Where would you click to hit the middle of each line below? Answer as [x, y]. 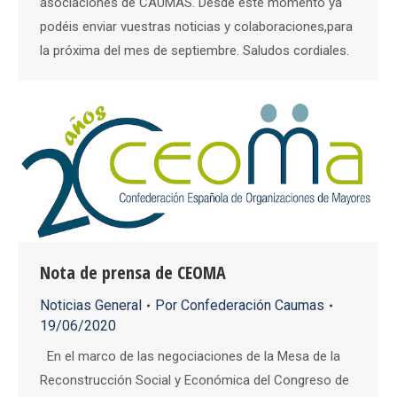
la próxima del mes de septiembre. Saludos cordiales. [195, 51]
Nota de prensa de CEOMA [133, 273]
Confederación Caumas [253, 306]
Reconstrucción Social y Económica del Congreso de [195, 381]
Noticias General [91, 306]
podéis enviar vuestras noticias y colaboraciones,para [196, 27]
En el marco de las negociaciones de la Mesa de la [190, 357]
